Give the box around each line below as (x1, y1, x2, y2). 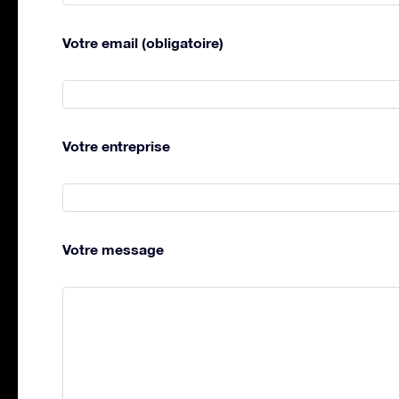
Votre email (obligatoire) (62, 33, 224, 51)
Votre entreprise (62, 136, 170, 154)
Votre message (62, 240, 164, 257)
